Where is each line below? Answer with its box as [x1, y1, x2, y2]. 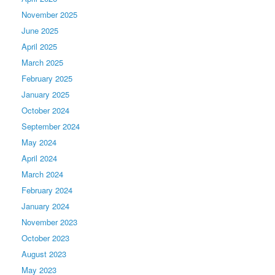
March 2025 [21, 56, 63, 68]
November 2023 [21, 215, 77, 228]
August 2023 [21, 247, 66, 260]
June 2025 [21, 24, 58, 36]
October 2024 [21, 104, 69, 116]
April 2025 [21, 40, 57, 52]
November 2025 [21, 8, 77, 20]
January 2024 [21, 199, 69, 212]
